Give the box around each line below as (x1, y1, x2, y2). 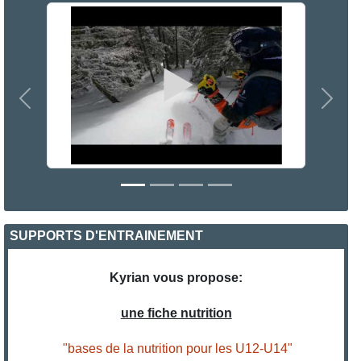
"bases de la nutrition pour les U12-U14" (63, 342, 293, 356)
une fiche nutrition (120, 306, 232, 321)
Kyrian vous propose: (110, 271, 243, 285)
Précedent (23, 99, 83, 114)
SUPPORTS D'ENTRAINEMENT (10, 229, 204, 243)
